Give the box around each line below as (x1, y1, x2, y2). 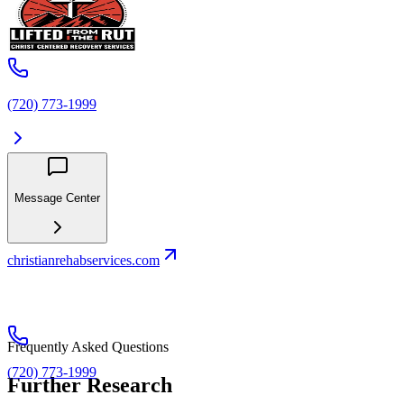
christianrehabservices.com (7, 252, 160, 269)
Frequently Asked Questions (7, 339, 169, 355)
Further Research (7, 373, 172, 398)
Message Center (14, 190, 100, 205)
